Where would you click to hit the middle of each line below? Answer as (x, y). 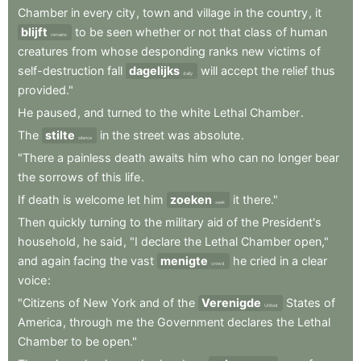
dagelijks (154, 71)
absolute (217, 135)
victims (287, 52)
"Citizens (41, 303)
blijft (34, 32)
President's (292, 222)
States (303, 303)
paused (56, 113)
